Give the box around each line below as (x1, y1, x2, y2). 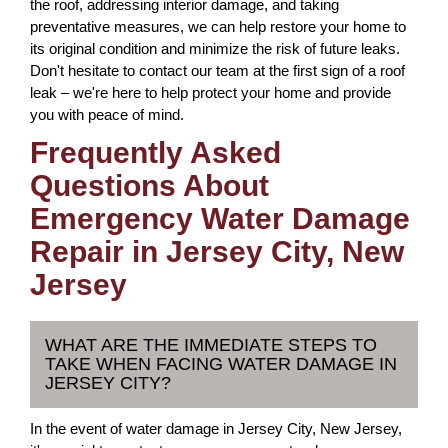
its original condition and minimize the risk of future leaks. (30, 40, 400, 57)
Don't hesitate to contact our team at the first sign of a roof (30, 62, 405, 79)
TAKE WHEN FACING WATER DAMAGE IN (45, 354, 397, 374)
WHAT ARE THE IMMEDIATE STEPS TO (45, 335, 377, 355)
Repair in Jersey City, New (30, 235, 404, 268)
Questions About (30, 169, 269, 202)
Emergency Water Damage (30, 202, 410, 235)
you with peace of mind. (30, 106, 184, 123)
